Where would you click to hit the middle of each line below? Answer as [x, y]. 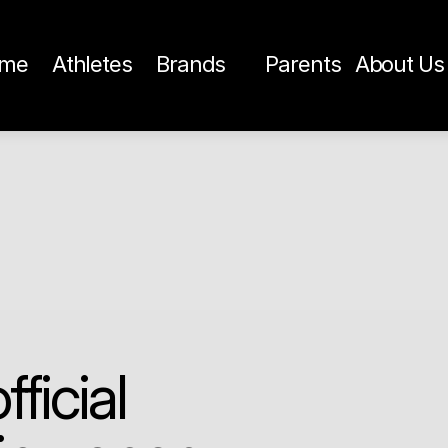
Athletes [91, 63]
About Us [399, 63]
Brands [190, 63]
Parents [303, 63]
